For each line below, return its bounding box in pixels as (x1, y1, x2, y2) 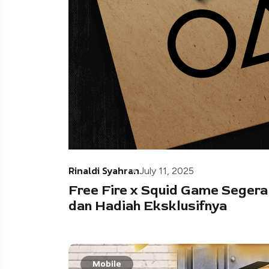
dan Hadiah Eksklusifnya (68, 198, 227, 215)
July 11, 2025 (139, 165, 194, 177)
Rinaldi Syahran (68, 163, 139, 178)
